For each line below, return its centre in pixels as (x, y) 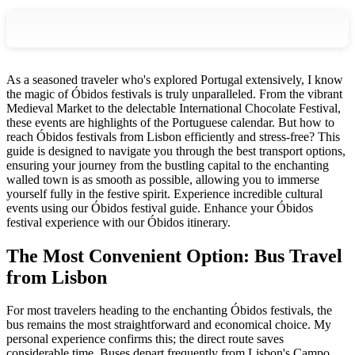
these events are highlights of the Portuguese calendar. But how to (170, 122)
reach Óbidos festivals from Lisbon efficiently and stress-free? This (173, 136)
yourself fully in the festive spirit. (88, 193)
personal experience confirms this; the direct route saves (145, 339)
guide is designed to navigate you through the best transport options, (176, 151)
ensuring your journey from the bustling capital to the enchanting (168, 165)
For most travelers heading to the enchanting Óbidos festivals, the (169, 311)
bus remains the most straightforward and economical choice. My (169, 325)
